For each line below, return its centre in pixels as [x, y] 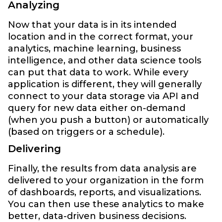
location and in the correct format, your [101, 37]
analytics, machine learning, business [94, 49]
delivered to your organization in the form [106, 180]
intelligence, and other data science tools [105, 60]
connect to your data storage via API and [103, 96]
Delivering [34, 149]
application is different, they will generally [105, 84]
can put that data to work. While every [98, 72]
